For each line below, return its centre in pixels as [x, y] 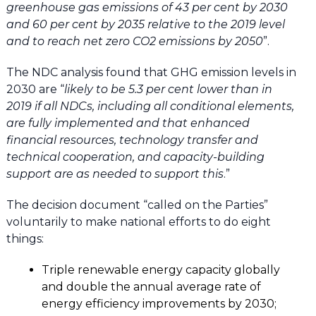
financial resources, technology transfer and [132, 140]
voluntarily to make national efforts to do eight [138, 222]
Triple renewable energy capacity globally [160, 270]
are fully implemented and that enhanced [128, 123]
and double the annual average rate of [151, 287]
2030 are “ [35, 90]
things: [25, 239]
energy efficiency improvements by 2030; [159, 304]
